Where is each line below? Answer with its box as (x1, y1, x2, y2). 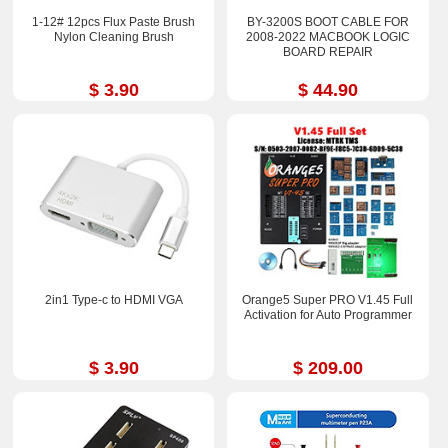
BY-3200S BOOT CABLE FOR (246, 14, 409, 29)
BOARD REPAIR (282, 44, 373, 59)
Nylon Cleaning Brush (53, 29, 174, 44)
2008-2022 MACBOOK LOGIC (245, 29, 410, 44)
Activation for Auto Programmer (243, 307, 412, 322)
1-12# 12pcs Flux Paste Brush (32, 14, 196, 29)
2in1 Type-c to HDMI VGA (44, 292, 183, 307)
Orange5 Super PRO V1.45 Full (242, 292, 414, 307)
